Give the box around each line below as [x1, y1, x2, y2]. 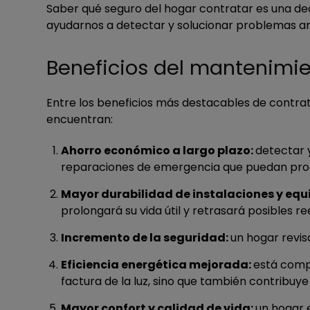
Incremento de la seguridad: [61, 230, 230, 246]
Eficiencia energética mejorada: [61, 257, 253, 273]
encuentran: [46, 111, 113, 128]
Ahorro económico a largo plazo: [61, 143, 255, 159]
